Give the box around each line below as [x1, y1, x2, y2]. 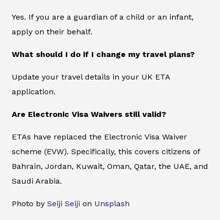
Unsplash [94, 199, 130, 209]
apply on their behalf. [12, 27, 92, 37]
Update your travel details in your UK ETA [12, 72, 170, 82]
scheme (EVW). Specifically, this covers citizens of [12, 147, 200, 157]
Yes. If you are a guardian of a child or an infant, [12, 12, 193, 22]
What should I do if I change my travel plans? [12, 50, 194, 59]
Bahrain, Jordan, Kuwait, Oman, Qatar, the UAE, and [12, 162, 208, 171]
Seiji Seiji [47, 199, 80, 209]
